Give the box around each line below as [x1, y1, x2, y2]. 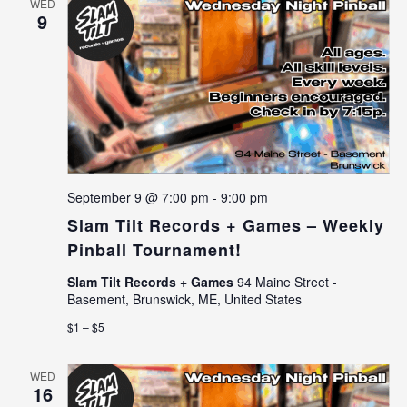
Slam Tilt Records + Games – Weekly [66, 213, 384, 237]
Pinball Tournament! [66, 237, 242, 262]
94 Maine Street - [236, 272, 337, 291]
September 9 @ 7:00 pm [66, 187, 209, 206]
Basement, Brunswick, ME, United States [66, 289, 302, 308]
